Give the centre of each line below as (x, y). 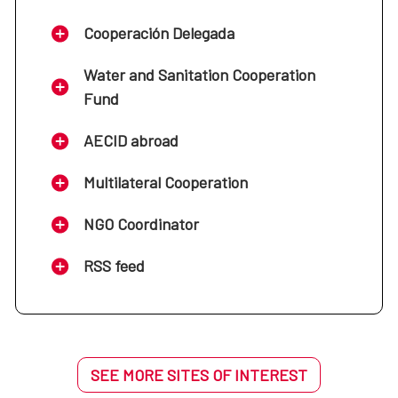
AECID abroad (131, 141)
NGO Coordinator (141, 224)
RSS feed (114, 266)
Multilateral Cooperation (166, 183)
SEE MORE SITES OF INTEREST (199, 375)
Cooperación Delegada (159, 33)
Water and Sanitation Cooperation (199, 75)
